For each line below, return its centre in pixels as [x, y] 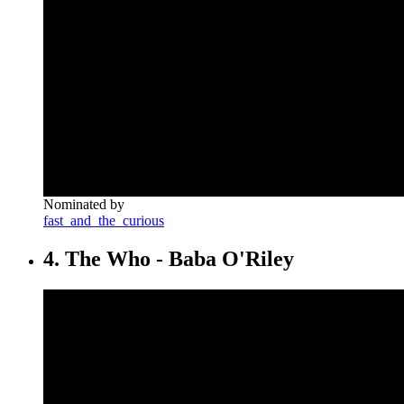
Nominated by [84, 205]
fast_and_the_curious [104, 221]
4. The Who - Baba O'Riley [169, 259]
